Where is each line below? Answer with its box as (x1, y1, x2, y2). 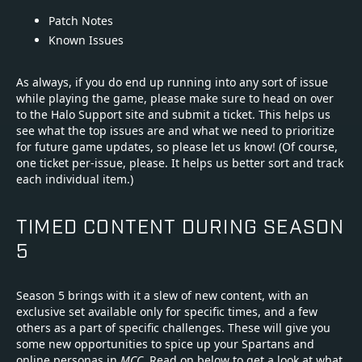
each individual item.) (16, 171, 133, 187)
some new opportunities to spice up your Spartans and (16, 336, 314, 352)
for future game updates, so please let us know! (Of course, (16, 139, 338, 155)
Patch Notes (48, 13, 113, 29)
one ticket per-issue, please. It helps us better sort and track (16, 155, 343, 171)
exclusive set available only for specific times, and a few (16, 304, 318, 320)
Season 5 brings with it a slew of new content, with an (16, 288, 309, 304)
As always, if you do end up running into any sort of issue (16, 74, 328, 90)
